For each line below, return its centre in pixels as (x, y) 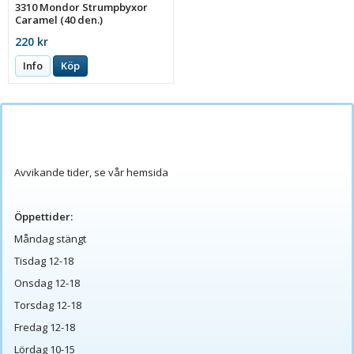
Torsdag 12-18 (48, 305)
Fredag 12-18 (45, 327)
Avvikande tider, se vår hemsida (91, 172)
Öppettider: (43, 216)
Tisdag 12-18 (44, 260)
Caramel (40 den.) (59, 20)
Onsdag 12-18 (47, 282)
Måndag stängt (50, 238)
